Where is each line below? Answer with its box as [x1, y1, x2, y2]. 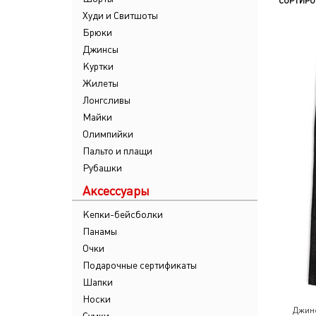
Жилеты [83, 78, 119, 89]
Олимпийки [83, 128, 133, 140]
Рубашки [83, 162, 122, 174]
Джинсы [83, 44, 119, 55]
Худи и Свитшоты [83, 10, 158, 21]
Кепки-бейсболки [83, 209, 163, 220]
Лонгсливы [83, 95, 130, 106]
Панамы [83, 226, 117, 237]
